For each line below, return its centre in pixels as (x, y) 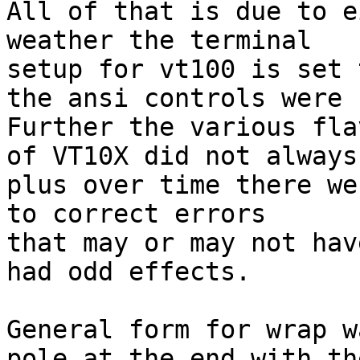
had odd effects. (129, 272)
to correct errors (136, 214)
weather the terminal (159, 41)
